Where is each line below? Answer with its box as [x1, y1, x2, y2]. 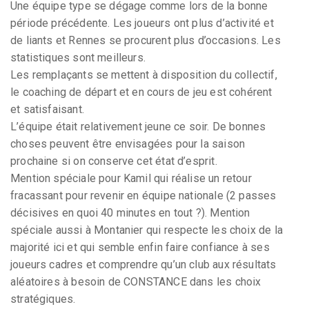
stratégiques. [10, 292, 76, 306]
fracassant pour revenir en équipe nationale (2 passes [10, 188, 277, 202]
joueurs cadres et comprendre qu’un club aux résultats [10, 257, 277, 271]
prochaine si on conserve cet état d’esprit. [10, 154, 217, 168]
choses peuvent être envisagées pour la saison [10, 137, 246, 150]
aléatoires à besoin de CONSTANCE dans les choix [10, 275, 261, 288]
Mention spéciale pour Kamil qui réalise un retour [10, 171, 252, 185]
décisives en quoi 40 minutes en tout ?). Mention [10, 206, 250, 219]
